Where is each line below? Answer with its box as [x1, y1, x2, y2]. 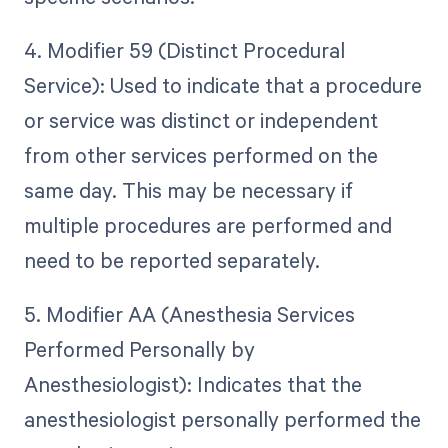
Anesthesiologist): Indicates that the [23, 370, 362, 399]
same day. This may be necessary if [23, 176, 353, 205]
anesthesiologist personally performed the [23, 405, 421, 434]
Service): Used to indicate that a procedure [23, 71, 422, 100]
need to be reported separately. [23, 246, 320, 275]
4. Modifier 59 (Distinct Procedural [23, 36, 345, 65]
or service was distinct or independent [23, 106, 378, 135]
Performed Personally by [23, 335, 255, 364]
